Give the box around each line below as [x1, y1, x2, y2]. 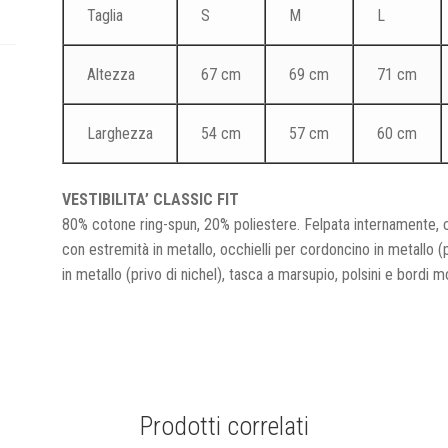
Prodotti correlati [139, 410, 309, 441]
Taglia [86, 6, 123, 26]
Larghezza [86, 124, 153, 144]
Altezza [86, 65, 135, 85]
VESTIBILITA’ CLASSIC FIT [62, 190, 240, 209]
